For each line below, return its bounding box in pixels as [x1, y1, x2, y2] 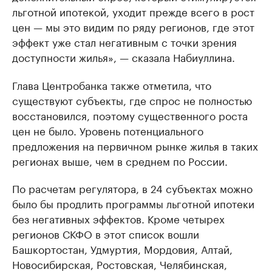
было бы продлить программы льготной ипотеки [12, 195, 254, 211]
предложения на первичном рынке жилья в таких [12, 137, 258, 154]
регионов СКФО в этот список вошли [12, 225, 199, 242]
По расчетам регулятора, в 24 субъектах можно [12, 180, 253, 196]
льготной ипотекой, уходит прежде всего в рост [12, 3, 254, 19]
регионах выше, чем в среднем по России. [12, 152, 228, 169]
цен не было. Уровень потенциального [12, 122, 203, 138]
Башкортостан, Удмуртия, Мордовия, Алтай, [12, 240, 233, 257]
